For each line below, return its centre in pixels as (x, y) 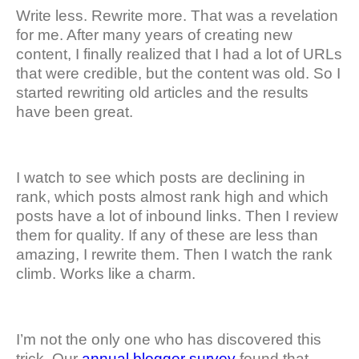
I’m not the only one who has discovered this (169, 340)
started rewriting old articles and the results (162, 93)
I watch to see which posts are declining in (161, 178)
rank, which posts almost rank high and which (172, 197)
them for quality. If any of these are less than (167, 236)
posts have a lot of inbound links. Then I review (177, 216)
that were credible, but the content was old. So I (178, 74)
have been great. (75, 112)
